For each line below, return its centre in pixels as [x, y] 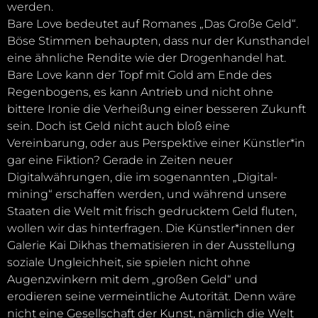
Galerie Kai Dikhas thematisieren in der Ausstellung [151, 246]
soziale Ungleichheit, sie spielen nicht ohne [129, 263]
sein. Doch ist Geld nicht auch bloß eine [119, 126]
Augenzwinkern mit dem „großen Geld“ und [132, 280]
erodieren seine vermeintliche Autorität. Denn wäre [152, 297]
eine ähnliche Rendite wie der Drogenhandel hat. [147, 58]
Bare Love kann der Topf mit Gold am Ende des [139, 75]
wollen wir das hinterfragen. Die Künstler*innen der [151, 229]
